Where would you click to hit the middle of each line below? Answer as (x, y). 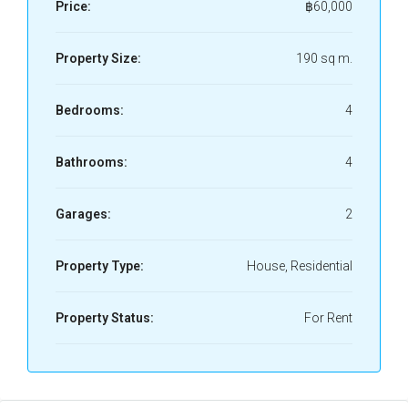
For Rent (328, 318)
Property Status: (105, 318)
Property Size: (98, 58)
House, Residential (300, 266)
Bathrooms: (92, 162)
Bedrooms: (90, 110)
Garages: (83, 214)
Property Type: (100, 266)
